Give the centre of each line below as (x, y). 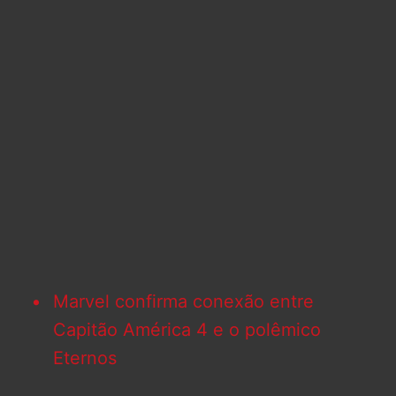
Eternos (85, 358)
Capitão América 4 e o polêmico (187, 330)
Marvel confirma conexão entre (183, 302)
